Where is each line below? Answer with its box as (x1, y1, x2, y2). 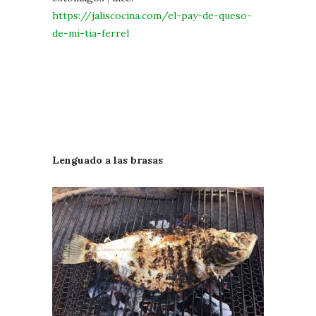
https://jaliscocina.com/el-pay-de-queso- (52, 8, 252, 22)
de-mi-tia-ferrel (52, 26, 129, 39)
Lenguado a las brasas (52, 153, 163, 166)
